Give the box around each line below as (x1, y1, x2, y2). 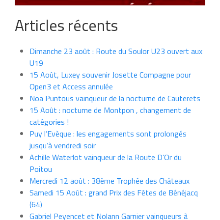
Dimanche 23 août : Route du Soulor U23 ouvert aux (29, 45, 202, 57)
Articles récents (15, 13, 118, 37)
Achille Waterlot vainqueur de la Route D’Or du (29, 151, 182, 163)
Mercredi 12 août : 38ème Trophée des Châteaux (29, 174, 190, 187)
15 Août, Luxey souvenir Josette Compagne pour (29, 68, 191, 81)
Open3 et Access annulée (29, 80, 113, 92)
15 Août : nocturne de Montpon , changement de (29, 104, 191, 116)
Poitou (29, 163, 52, 175)
